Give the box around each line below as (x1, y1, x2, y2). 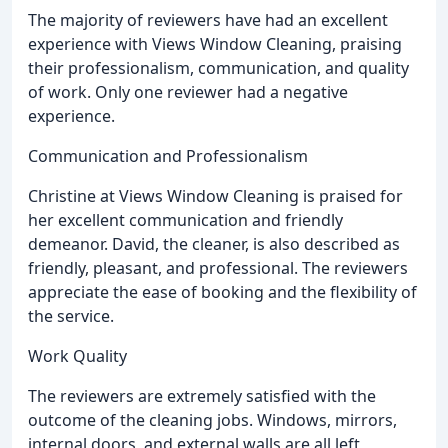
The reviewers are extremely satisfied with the (28, 384, 376, 407)
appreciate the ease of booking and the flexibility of (28, 280, 417, 303)
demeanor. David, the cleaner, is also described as (28, 232, 400, 255)
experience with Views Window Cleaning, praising (28, 32, 402, 55)
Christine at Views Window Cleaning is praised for (28, 184, 403, 207)
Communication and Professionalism (28, 144, 308, 167)
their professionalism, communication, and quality (28, 56, 409, 79)
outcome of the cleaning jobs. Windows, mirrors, (28, 408, 397, 431)
